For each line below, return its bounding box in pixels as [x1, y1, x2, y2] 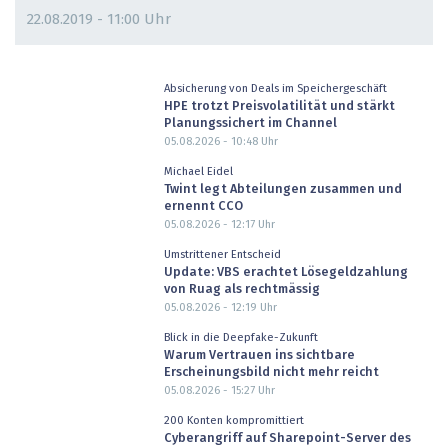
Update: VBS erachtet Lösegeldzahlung [163, 266, 408, 280]
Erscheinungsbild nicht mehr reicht [163, 366, 379, 380]
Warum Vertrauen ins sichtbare [163, 349, 355, 363]
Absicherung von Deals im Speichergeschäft [163, 82, 387, 94]
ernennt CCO [163, 200, 243, 214]
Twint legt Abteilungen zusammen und [163, 183, 402, 197]
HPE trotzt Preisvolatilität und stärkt [163, 100, 395, 114]
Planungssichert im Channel [163, 117, 337, 131]
